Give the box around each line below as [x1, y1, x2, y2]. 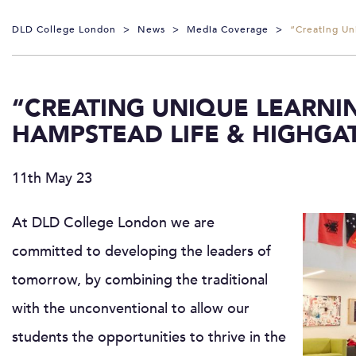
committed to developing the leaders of [12, 241, 271, 261]
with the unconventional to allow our [12, 298, 250, 319]
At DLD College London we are [12, 212, 215, 233]
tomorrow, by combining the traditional [12, 269, 268, 290]
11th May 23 [12, 168, 92, 188]
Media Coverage [187, 22, 269, 36]
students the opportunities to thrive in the [12, 327, 286, 347]
